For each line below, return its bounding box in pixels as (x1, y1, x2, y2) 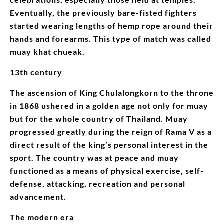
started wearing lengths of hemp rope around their (10, 20, 213, 30)
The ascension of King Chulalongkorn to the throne (10, 87, 214, 97)
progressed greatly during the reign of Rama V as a (10, 126, 212, 136)
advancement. (10, 191, 66, 201)
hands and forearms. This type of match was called (10, 33, 211, 43)
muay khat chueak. (10, 46, 85, 56)
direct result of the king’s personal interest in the (10, 139, 208, 149)
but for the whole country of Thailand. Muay (10, 113, 188, 123)
